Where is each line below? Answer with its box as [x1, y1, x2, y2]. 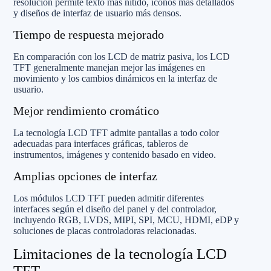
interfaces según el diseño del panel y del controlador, [13, 203, 217, 214]
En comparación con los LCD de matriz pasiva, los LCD [13, 51, 230, 62]
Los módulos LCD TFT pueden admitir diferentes [13, 192, 204, 203]
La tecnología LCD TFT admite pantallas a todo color [13, 127, 219, 138]
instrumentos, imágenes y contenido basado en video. [13, 149, 216, 160]
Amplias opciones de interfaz [13, 169, 157, 183]
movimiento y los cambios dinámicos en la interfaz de [13, 73, 217, 83]
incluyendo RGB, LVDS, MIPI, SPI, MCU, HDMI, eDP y [13, 214, 239, 225]
